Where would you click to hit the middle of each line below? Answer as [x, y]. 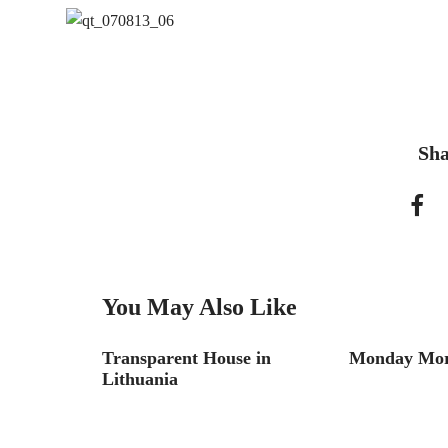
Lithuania [140, 379]
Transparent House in [186, 358]
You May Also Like [199, 307]
